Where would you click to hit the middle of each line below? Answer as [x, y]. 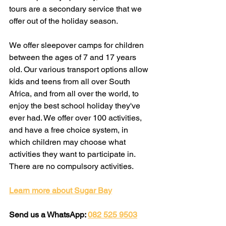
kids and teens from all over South [71, 81]
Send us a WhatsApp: [48, 214]
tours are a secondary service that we [76, 9]
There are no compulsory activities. [71, 166]
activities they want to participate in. [73, 154]
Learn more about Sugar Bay [61, 190]
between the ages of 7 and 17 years [74, 57]
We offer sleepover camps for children [77, 45]
